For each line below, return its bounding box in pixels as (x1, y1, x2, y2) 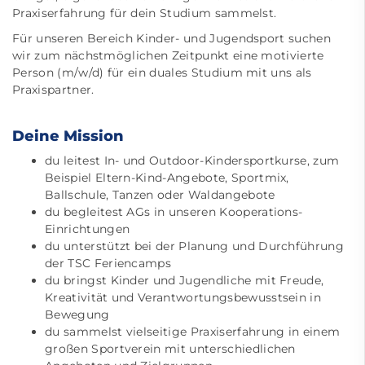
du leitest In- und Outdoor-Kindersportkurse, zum (45, 153, 340, 168)
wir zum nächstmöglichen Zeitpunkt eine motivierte (12, 48, 324, 63)
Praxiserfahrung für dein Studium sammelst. (12, 6, 277, 20)
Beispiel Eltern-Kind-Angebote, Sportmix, (45, 170, 289, 185)
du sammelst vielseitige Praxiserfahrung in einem (45, 324, 341, 339)
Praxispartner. (12, 82, 95, 97)
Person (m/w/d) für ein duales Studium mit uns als (12, 65, 312, 80)
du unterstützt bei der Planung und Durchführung (45, 239, 345, 253)
